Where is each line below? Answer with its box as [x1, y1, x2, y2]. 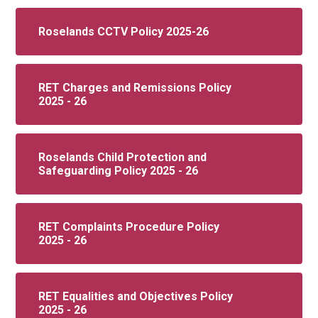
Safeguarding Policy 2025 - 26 [38, 163, 199, 177]
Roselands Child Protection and [38, 150, 207, 164]
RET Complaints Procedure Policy [38, 219, 220, 234]
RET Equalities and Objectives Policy [38, 289, 234, 303]
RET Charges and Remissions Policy [38, 80, 232, 94]
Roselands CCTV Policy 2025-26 [38, 24, 209, 38]
